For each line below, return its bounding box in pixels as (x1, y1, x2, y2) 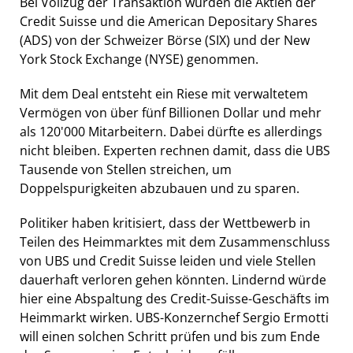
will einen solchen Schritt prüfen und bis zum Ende (20, 327, 320, 345)
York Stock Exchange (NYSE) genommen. (20, 50, 258, 68)
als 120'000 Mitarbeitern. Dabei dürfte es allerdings (20, 122, 322, 140)
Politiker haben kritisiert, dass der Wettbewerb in (20, 214, 310, 232)
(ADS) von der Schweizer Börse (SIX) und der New (20, 31, 310, 49)
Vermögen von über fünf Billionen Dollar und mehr (20, 103, 321, 121)
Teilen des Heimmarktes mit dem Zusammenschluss (20, 232, 330, 251)
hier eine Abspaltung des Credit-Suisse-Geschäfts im (20, 289, 329, 307)
